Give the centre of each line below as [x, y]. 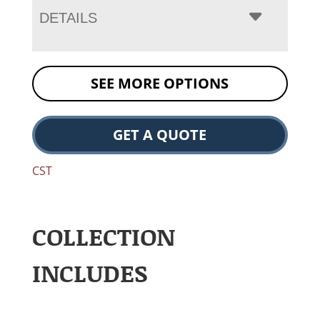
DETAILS [68, 18]
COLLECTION [103, 236]
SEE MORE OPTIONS [160, 84]
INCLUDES [90, 273]
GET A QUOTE [160, 135]
